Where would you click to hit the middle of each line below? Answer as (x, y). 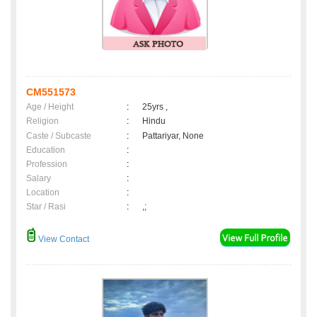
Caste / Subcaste (59, 136)
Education (46, 150)
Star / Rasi (46, 207)
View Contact (63, 240)
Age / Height (50, 107)
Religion (42, 121)
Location (43, 193)
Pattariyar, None (173, 136)
